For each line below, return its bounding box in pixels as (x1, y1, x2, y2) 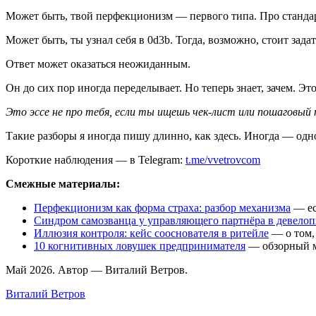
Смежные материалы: (6, 177, 120, 190)
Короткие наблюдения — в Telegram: (6, 153, 186, 166)
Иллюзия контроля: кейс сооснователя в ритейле (34, 226, 269, 239)
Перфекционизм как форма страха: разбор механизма (34, 201, 291, 214)
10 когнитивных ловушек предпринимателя (34, 239, 245, 252)
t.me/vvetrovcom (186, 153, 260, 166)
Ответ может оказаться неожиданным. (6, 57, 190, 70)
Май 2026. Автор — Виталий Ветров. (6, 263, 188, 276)
